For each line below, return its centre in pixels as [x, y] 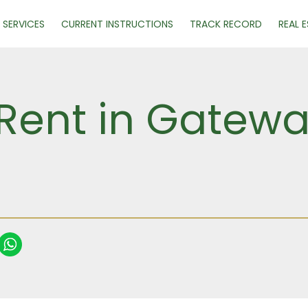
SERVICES [24, 24]
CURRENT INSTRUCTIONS [117, 24]
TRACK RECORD [226, 24]
